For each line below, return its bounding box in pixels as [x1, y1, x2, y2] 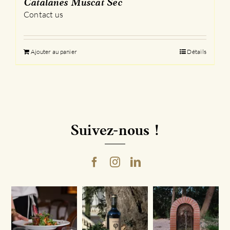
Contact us [24, 9, 64, 20]
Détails [187, 48, 206, 56]
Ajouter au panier [31, 48, 78, 56]
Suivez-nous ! [70, 124, 160, 139]
